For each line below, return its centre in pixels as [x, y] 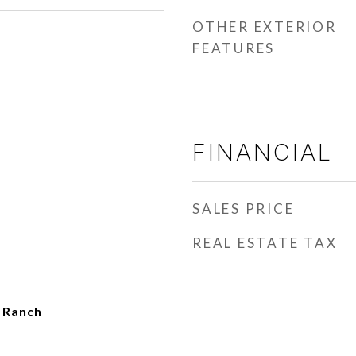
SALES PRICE [244, 209]
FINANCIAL [263, 152]
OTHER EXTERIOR [265, 27]
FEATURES [234, 48]
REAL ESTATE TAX [265, 243]
